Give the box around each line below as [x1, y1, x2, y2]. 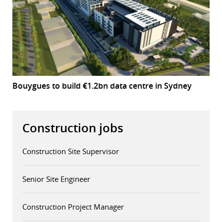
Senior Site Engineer [22, 173, 90, 184]
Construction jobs [22, 119, 123, 136]
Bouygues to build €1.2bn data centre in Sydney [12, 80, 192, 91]
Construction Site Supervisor [22, 146, 119, 156]
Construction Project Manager [22, 201, 124, 212]
